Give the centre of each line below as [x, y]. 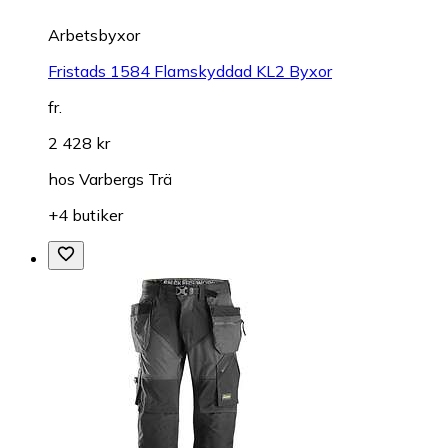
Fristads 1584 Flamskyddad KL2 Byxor [190, 70]
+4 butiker [85, 214]
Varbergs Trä [125, 178]
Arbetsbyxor [94, 34]
